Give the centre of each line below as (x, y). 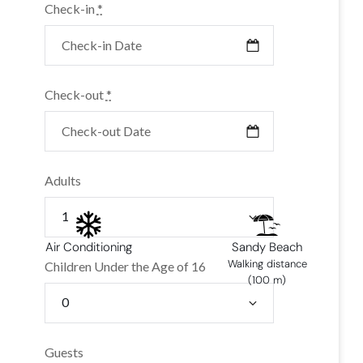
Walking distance (267, 264)
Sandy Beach (267, 248)
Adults (62, 181)
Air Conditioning (88, 248)
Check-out (75, 95)
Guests (64, 352)
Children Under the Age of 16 (125, 267)
